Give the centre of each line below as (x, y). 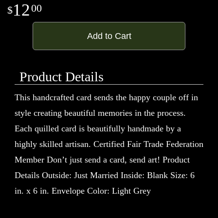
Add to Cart (109, 36)
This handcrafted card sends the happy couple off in (106, 97)
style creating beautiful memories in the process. (100, 113)
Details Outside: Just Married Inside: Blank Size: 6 (105, 175)
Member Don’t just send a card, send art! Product (102, 159)
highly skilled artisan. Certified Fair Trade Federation (109, 144)
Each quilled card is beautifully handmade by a (98, 128)
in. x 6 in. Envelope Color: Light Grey (83, 191)
